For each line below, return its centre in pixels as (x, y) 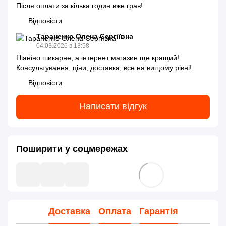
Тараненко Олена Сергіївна (85, 36)
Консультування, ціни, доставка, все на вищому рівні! (104, 67)
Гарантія (158, 212)
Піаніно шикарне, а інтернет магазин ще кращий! (98, 57)
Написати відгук (113, 107)
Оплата (115, 212)
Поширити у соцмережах (72, 149)
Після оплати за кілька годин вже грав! (79, 5)
